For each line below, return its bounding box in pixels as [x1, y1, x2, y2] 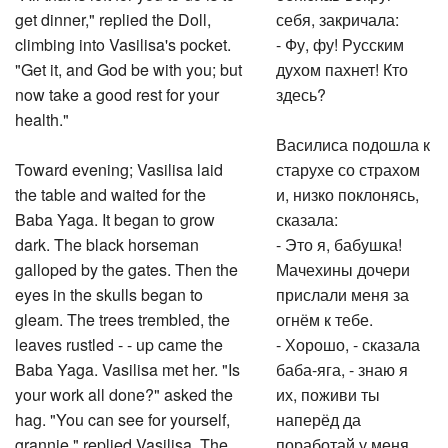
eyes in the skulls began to [15, 280, 203, 303]
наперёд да [276, 405, 362, 428]
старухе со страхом [276, 155, 421, 178]
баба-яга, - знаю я [276, 355, 409, 378]
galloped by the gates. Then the [15, 255, 238, 278]
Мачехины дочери [276, 255, 411, 278]
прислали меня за [276, 280, 410, 303]
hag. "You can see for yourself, [15, 405, 230, 428]
